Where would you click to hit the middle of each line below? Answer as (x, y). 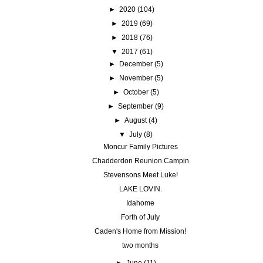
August (136, 120)
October (136, 92)
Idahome (140, 203)
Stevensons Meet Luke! (140, 175)
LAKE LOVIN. (140, 189)
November (136, 78)
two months (140, 245)
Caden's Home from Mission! (140, 231)
